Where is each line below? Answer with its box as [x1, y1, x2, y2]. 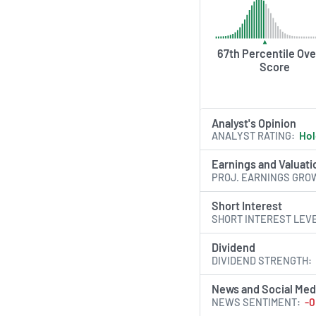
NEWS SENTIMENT [212, 295, 298, 308]
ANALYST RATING [212, 129, 292, 142]
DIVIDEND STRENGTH [212, 253, 309, 267]
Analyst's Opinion [212, 116, 297, 130]
